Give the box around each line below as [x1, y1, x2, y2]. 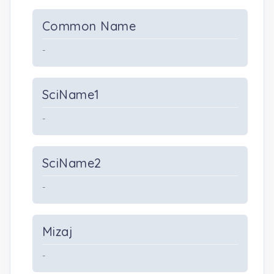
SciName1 [42, 87, 100, 102]
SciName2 [42, 155, 102, 171]
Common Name [42, 18, 136, 34]
